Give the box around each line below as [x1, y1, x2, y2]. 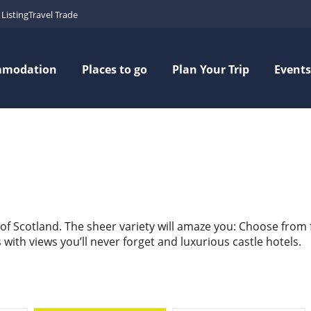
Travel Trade [28, 8, 78, 21]
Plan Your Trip [172, 61, 249, 77]
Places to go [82, 61, 147, 77]
